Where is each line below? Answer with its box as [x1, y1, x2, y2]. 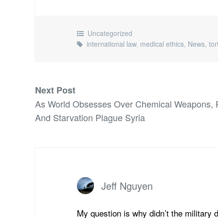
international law [87, 39, 137, 49]
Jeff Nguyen [101, 179, 153, 193]
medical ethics [140, 39, 184, 49]
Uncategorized [88, 28, 133, 38]
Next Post [35, 83, 75, 96]
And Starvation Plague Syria [35, 110, 145, 124]
